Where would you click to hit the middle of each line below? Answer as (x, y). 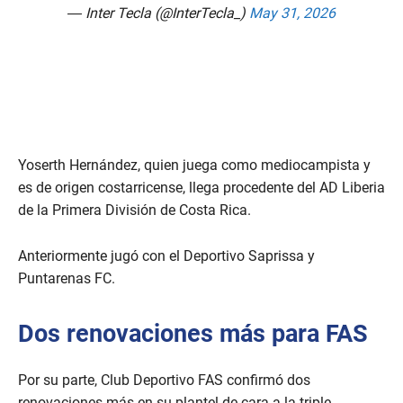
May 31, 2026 (292, 13)
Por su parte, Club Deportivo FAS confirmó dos (164, 381)
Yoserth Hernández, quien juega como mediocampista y (194, 166)
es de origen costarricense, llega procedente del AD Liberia (201, 188)
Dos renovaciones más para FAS (193, 334)
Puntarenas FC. (67, 279)
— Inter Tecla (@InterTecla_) (158, 13)
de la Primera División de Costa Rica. (134, 210)
